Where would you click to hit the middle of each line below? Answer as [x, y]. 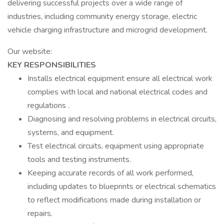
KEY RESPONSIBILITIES [52, 65]
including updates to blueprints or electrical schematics [122, 186]
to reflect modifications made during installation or [114, 200]
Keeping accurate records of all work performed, [110, 173]
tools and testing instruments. [79, 159]
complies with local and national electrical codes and [117, 92]
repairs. [40, 213]
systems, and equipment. [71, 132]
